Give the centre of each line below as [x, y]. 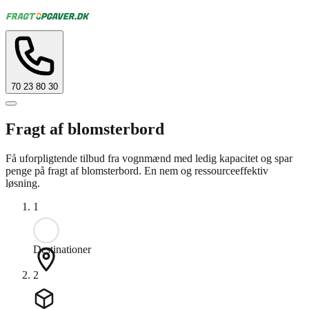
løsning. [23, 183]
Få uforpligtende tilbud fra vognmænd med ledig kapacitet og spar [149, 158]
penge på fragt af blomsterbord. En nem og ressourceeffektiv [137, 170]
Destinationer [62, 249]
